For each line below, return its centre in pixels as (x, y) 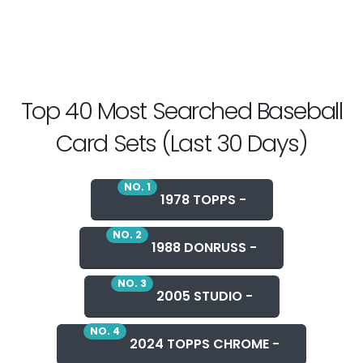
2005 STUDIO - (203, 296)
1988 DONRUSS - (203, 248)
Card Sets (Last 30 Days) (181, 143)
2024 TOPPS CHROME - (203, 344)
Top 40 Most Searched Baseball (181, 111)
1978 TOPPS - (201, 199)
